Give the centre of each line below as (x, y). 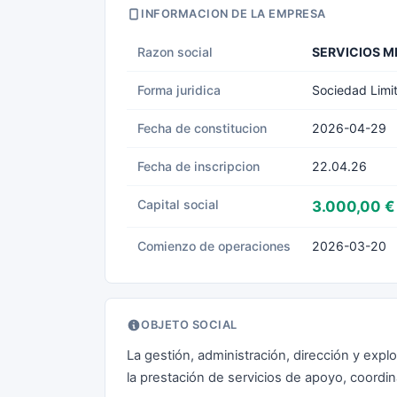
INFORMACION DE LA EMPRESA (234, 14)
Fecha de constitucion (202, 128)
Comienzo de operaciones (214, 246)
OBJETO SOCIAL (189, 325)
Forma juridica (179, 90)
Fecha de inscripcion (198, 166)
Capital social (178, 204)
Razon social (175, 52)
